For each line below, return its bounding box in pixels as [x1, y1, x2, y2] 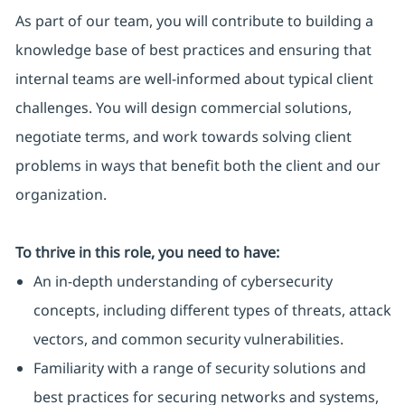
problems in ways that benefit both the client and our [14, 155, 381, 176]
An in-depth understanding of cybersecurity [33, 271, 333, 292]
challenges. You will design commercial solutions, [14, 98, 352, 118]
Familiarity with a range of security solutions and [33, 358, 366, 379]
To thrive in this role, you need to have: [14, 242, 279, 263]
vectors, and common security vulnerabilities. [33, 329, 344, 350]
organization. [14, 184, 107, 205]
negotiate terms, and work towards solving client [14, 127, 352, 147]
